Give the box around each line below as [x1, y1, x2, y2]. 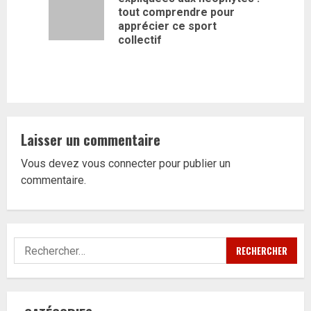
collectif [118, 33, 162, 47]
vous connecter [82, 157, 156, 170]
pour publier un [156, 157, 230, 170]
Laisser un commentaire [21, 129, 160, 150]
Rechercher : [13, 237, 75, 253]
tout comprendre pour [118, 6, 235, 19]
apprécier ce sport [118, 19, 217, 33]
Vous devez [21, 157, 82, 170]
